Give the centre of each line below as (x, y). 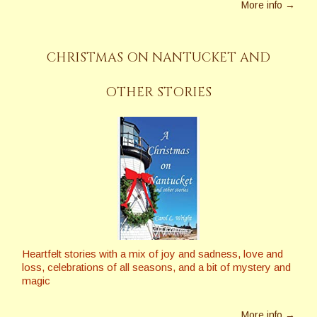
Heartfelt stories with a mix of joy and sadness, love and (152, 253)
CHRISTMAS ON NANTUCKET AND (158, 58)
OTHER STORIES (158, 93)
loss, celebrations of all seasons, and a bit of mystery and (156, 267)
